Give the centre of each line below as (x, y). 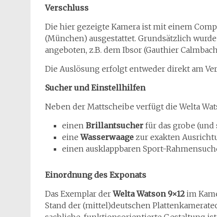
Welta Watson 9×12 (149, 194)
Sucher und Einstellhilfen (95, 88)
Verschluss (67, 8)
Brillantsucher (115, 125)
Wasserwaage (107, 137)
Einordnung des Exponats (96, 175)
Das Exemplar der (79, 194)
